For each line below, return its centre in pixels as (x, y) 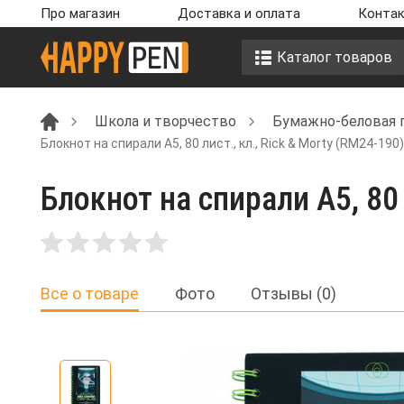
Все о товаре (90, 294)
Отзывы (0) (294, 294)
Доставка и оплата (239, 14)
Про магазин (80, 14)
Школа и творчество (165, 121)
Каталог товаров (334, 57)
